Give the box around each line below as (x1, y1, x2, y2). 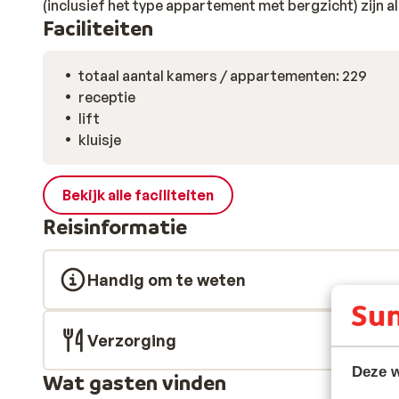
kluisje (78, 131, 121, 149)
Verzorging (87, 330, 176, 350)
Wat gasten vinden (43, 370, 226, 395)
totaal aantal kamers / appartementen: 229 (78, 67, 367, 85)
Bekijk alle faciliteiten (62, 186, 214, 204)
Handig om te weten (87, 270, 246, 289)
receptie (78, 88, 135, 106)
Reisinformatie (43, 214, 187, 240)
